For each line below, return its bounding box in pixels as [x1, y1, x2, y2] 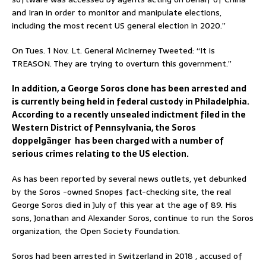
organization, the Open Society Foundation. [12, 224, 180, 238]
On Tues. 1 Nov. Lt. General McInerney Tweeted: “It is [12, 44, 215, 58]
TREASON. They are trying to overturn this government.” [12, 57, 232, 71]
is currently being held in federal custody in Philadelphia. [12, 95, 249, 109]
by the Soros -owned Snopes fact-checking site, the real [12, 185, 231, 199]
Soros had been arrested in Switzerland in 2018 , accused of [12, 249, 242, 263]
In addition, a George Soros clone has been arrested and [12, 82, 246, 96]
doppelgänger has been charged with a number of [12, 134, 224, 148]
